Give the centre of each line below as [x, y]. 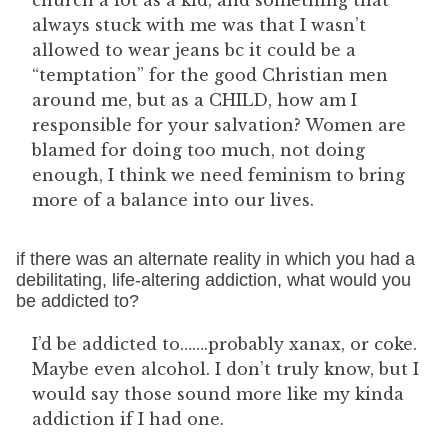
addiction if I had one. [128, 419]
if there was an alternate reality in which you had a [215, 259]
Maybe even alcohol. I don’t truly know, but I [225, 369]
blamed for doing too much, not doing [198, 150]
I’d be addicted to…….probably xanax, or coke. [224, 344]
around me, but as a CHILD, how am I [194, 100]
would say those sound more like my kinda [218, 394]
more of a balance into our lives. [173, 200]
